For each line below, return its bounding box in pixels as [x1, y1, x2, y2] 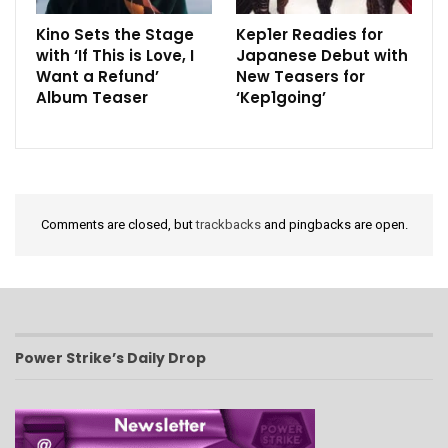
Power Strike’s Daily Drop [15, 348, 206, 369]
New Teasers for [236, 65, 365, 87]
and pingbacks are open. [260, 216, 408, 232]
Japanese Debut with [236, 44, 408, 66]
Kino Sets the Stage [36, 23, 194, 45]
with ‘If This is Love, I [36, 44, 194, 66]
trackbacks [195, 216, 261, 232]
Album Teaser [36, 86, 148, 108]
